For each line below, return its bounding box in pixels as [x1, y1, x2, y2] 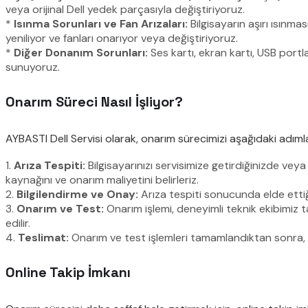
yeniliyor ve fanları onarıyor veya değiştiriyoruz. [5, 30, 238, 45]
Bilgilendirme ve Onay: [16, 186, 138, 201]
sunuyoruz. [5, 59, 60, 74]
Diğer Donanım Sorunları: [14, 45, 148, 60]
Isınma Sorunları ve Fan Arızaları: [14, 16, 188, 31]
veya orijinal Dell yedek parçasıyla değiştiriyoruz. [5, 1, 245, 16]
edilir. [5, 215, 30, 230]
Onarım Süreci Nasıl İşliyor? [5, 93, 183, 111]
